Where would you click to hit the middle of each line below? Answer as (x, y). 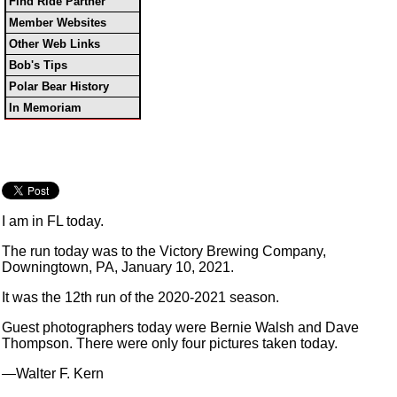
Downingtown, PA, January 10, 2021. (118, 268)
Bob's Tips (38, 65)
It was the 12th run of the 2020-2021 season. (140, 298)
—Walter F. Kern (53, 374)
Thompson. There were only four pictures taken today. (170, 344)
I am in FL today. (53, 222)
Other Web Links (54, 44)
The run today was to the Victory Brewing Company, (164, 252)
